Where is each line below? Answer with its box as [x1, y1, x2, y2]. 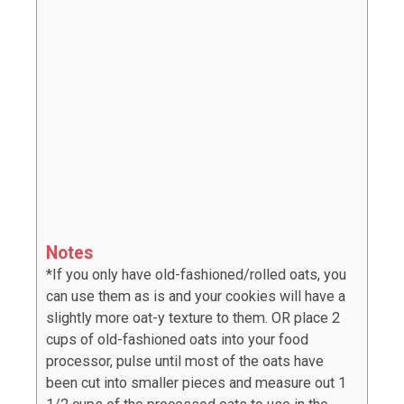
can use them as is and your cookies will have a [46, 288, 345, 306]
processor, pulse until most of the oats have [46, 353, 324, 371]
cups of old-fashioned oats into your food [46, 331, 308, 349]
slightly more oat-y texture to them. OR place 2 [46, 309, 340, 327]
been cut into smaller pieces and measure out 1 [46, 374, 346, 392]
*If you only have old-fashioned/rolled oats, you [46, 266, 346, 284]
